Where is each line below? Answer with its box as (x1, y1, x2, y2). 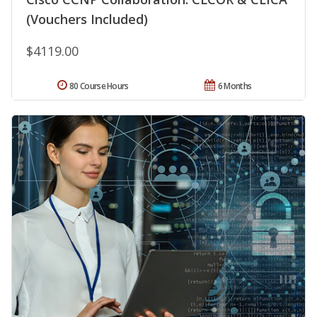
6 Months (217, 80, 252, 93)
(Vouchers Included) (26, 11, 148, 28)
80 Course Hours (69, 80, 129, 93)
